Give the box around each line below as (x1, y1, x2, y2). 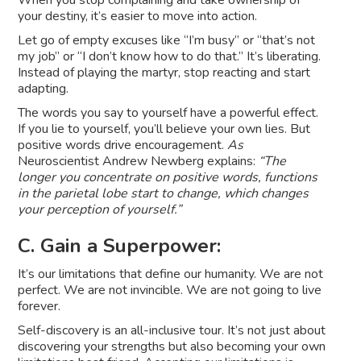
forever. (18, 297, 61, 316)
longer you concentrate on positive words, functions (18, 168, 318, 187)
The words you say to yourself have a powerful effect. (18, 104, 319, 122)
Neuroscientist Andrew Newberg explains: (18, 152, 259, 171)
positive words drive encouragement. (18, 136, 228, 155)
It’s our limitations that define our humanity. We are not (18, 265, 324, 284)
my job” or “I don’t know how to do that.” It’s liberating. (18, 48, 322, 66)
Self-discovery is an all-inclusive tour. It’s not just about (18, 322, 326, 340)
